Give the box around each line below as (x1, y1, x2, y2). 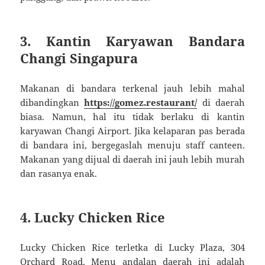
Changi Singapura (20, 49, 138, 67)
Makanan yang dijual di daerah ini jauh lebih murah (20, 153, 245, 165)
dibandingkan (20, 96, 85, 108)
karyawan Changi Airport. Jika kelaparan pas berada (20, 124, 245, 137)
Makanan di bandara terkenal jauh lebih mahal (20, 82, 245, 94)
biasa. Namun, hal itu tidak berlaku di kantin (20, 110, 245, 122)
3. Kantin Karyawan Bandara (20, 31, 245, 50)
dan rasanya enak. (20, 167, 98, 179)
